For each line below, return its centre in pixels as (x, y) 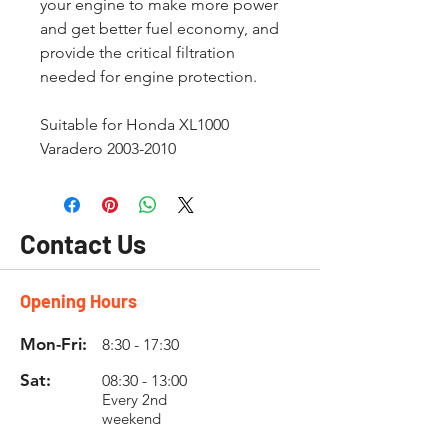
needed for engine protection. (148, 76)
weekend (131, 418)
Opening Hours (78, 301)
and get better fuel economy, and (159, 28)
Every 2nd (134, 399)
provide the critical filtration (137, 52)
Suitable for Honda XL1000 (134, 124)
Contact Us (83, 243)
